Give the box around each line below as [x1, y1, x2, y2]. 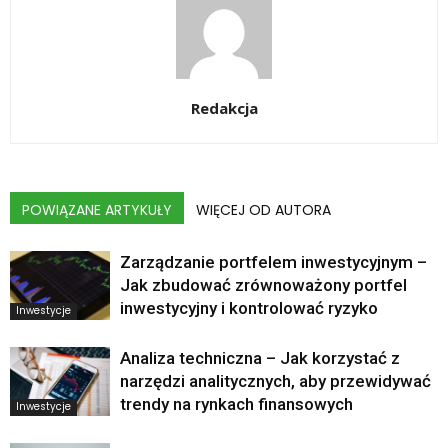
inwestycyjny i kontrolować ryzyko [120, 298, 378, 319]
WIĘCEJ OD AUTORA [196, 200, 331, 221]
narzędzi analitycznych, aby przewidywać [120, 371, 431, 392]
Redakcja [190, 98, 258, 119]
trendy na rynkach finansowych [120, 394, 353, 415]
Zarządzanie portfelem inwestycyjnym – [120, 252, 427, 273]
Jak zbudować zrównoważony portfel [120, 275, 407, 296]
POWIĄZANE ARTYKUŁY [22, 200, 172, 221]
